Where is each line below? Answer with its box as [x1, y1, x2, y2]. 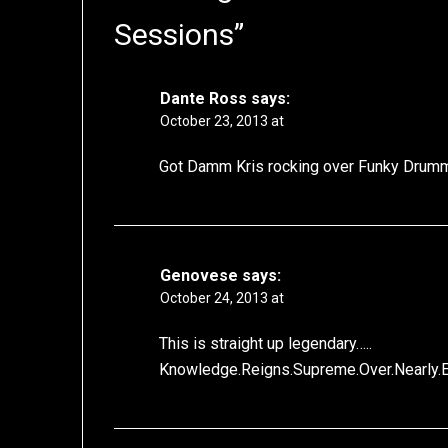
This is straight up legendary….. [159, 334, 373, 354]
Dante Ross [160, 89, 248, 109]
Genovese [160, 266, 239, 286]
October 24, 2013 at [160, 290, 285, 307]
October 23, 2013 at [160, 113, 285, 130]
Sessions [114, 17, 235, 53]
